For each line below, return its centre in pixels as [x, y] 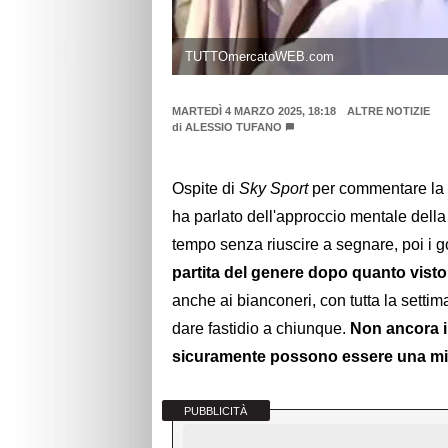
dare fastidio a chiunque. [261, 329]
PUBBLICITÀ [216, 410]
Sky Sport [273, 189]
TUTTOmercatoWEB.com [259, 56]
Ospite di [205, 189]
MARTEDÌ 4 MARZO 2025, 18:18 [254, 111]
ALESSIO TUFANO [233, 127]
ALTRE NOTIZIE [388, 111]
